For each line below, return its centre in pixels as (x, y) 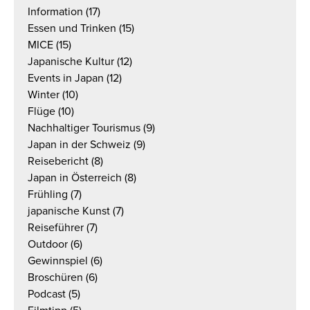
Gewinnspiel (58, 261)
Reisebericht (58, 161)
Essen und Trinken (72, 28)
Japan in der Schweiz (79, 145)
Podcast (47, 294)
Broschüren (55, 277)
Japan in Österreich (75, 178)
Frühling (48, 194)
